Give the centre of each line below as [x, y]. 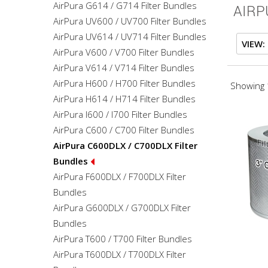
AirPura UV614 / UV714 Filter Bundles [130, 36]
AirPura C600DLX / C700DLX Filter [125, 145]
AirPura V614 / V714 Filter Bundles [124, 68]
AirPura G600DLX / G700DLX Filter [122, 208]
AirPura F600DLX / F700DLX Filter [120, 176]
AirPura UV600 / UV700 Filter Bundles [130, 21]
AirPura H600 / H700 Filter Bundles [124, 83]
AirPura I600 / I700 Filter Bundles [120, 114]
